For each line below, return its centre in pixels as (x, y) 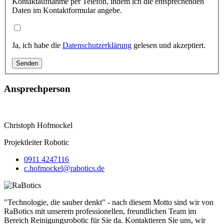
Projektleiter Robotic (36, 142)
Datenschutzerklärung (97, 45)
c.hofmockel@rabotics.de (64, 168)
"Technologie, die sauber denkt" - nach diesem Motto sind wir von (109, 202)
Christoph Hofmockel (38, 125)
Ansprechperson (37, 89)
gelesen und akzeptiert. (168, 45)
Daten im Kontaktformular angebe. (67, 10)
